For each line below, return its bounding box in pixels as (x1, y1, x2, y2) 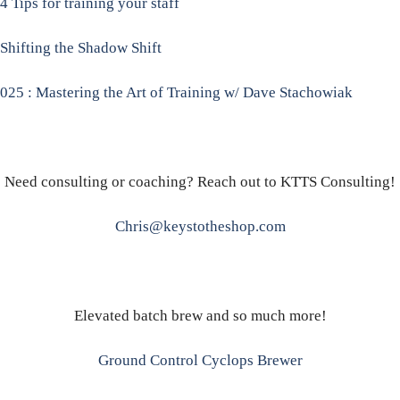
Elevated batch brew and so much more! (73, 307, 327, 325)
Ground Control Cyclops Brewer (97, 352, 303, 370)
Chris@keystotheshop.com (114, 218, 286, 236)
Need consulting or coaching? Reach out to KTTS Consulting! (4, 173, 396, 191)
